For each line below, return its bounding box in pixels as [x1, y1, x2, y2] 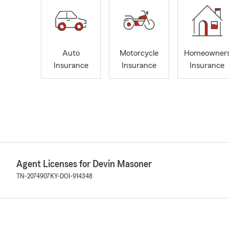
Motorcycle [119, 49, 158, 58]
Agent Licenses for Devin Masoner [16, 159, 152, 170]
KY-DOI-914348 [50, 173, 93, 180]
